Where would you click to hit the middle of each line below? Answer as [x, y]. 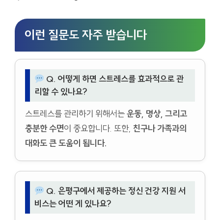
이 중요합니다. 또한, [98, 128]
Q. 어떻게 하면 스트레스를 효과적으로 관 [114, 79]
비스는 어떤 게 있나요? [73, 204]
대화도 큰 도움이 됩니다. [66, 143]
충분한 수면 [44, 128]
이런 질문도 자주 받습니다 [86, 35]
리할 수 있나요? [61, 92]
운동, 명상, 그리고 [157, 113]
